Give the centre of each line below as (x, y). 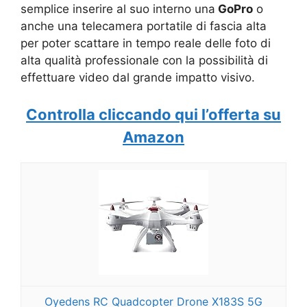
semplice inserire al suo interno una (118, 9)
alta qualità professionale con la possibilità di (144, 60)
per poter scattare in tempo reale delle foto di (146, 43)
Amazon (153, 137)
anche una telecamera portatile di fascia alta (144, 26)
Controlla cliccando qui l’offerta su (153, 115)
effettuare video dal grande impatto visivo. (138, 77)
